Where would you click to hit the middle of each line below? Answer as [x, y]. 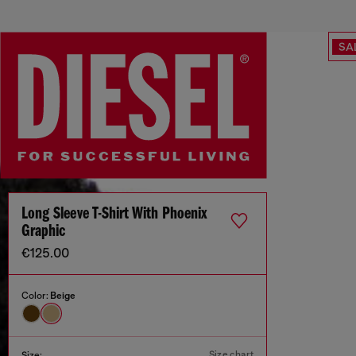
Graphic [43, 232]
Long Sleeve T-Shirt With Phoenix [114, 215]
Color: [36, 296]
